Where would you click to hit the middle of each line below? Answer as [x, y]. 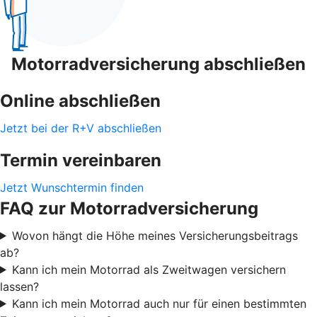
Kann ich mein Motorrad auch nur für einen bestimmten [159, 303]
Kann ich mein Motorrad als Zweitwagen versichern [149, 269]
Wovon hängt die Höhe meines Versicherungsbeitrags [155, 235]
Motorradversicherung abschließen [158, 64]
